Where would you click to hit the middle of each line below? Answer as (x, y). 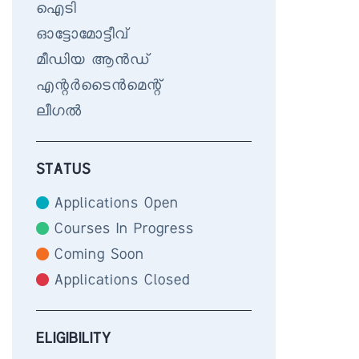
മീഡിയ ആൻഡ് (93, 61)
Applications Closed (122, 281)
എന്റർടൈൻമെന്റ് (99, 87)
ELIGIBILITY (74, 340)
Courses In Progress (124, 230)
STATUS (63, 171)
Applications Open (117, 204)
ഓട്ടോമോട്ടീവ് (83, 35)
